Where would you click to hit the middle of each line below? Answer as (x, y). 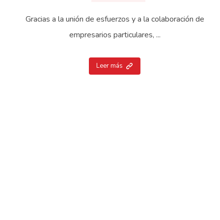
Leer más (110, 66)
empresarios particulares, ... (115, 35)
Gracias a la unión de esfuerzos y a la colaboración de (115, 19)
